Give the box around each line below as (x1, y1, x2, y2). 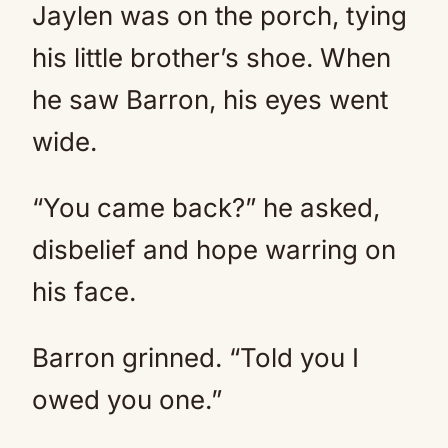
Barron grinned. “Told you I (32, 342, 359, 373)
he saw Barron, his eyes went (32, 84, 388, 115)
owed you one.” (32, 384, 222, 415)
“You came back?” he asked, (32, 192, 380, 223)
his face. (32, 276, 136, 307)
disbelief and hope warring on (32, 234, 396, 265)
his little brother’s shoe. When (32, 42, 391, 73)
